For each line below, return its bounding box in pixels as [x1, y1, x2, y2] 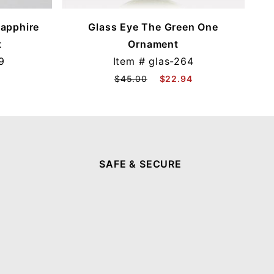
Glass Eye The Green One [88, 20, 218, 33]
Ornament [128, 37, 179, 50]
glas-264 [149, 54, 194, 67]
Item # [113, 54, 149, 67]
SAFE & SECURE [99, 158, 182, 170]
